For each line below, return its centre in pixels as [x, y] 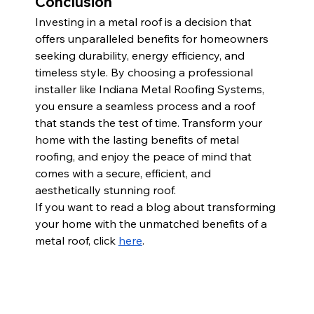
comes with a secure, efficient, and [124, 173]
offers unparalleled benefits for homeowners [153, 39]
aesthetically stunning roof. [105, 190]
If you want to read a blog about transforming [156, 207]
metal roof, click [75, 241]
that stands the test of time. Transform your [150, 123]
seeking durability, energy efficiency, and [141, 56]
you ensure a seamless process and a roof [146, 106]
